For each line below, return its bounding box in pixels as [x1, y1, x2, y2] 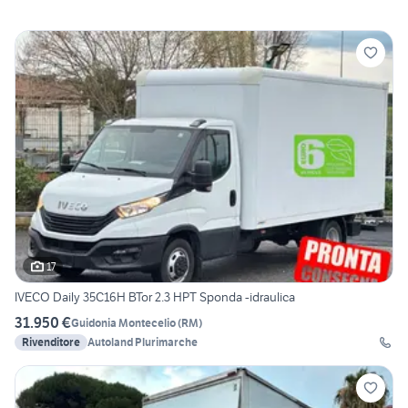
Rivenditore [22, 335, 80, 350]
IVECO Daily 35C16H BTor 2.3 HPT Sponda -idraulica [15, 289, 295, 306]
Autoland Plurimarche [87, 335, 198, 350]
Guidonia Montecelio [71, 315, 176, 330]
